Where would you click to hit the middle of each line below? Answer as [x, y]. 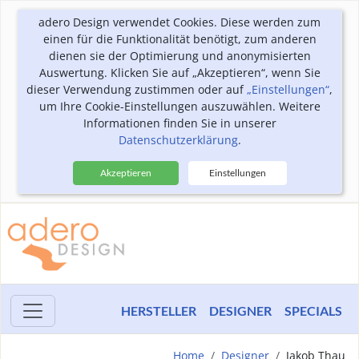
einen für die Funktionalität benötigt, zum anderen [179, 39]
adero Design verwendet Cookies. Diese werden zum [179, 22]
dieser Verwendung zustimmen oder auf [137, 89]
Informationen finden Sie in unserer [179, 123]
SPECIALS [313, 311]
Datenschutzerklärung [178, 140]
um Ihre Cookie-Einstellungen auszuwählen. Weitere [179, 106]
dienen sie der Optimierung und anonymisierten [179, 56]
